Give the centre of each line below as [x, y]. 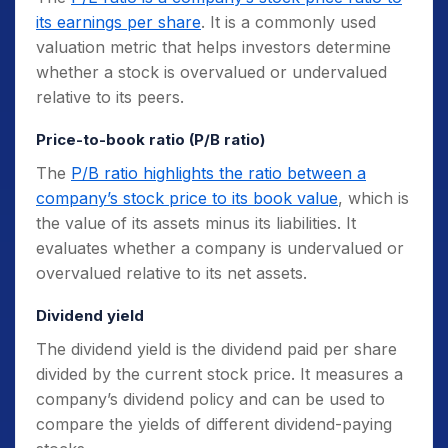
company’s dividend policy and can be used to [210, 398]
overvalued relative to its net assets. [171, 272]
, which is [373, 197]
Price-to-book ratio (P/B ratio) [152, 139]
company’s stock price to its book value [187, 197]
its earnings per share [118, 21]
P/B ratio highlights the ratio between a [218, 172]
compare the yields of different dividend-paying [214, 423]
